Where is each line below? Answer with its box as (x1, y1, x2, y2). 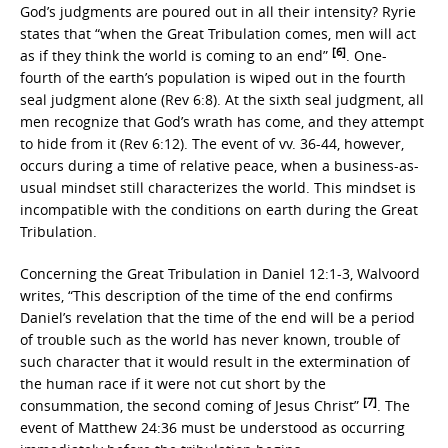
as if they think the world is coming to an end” (20, 46, 332, 65)
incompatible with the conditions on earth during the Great (20, 200, 418, 219)
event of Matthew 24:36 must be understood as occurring (20, 418, 405, 437)
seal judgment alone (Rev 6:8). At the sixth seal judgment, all (20, 90, 424, 109)
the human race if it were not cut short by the (20, 374, 326, 393)
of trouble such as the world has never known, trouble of (20, 330, 400, 349)
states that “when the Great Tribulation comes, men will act (20, 24, 416, 43)
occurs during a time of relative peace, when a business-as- (20, 156, 419, 175)
